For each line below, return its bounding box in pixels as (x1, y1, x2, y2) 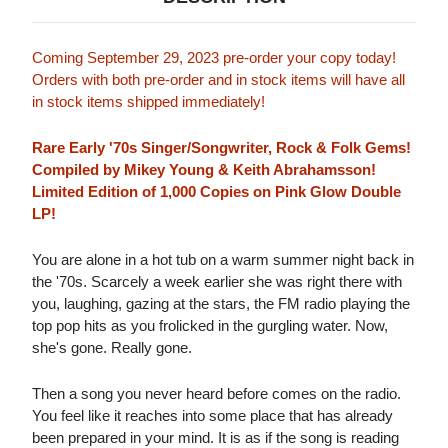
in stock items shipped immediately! (32, 93, 265, 111)
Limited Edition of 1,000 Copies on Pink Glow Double (32, 183, 401, 201)
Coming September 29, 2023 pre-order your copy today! (32, 49, 396, 67)
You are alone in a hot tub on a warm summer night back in (32, 251, 414, 269)
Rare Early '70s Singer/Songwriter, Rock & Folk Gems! (32, 139, 411, 157)
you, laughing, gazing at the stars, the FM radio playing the (32, 295, 410, 313)
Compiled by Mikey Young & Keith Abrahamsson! (32, 161, 376, 179)
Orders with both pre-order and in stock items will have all (32, 71, 405, 89)
